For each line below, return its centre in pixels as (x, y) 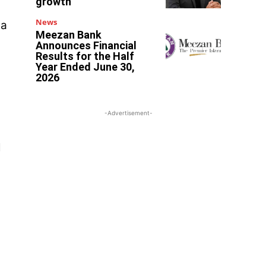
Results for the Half (85, 56)
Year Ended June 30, (85, 66)
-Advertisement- (128, 113)
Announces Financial (86, 45)
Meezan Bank (69, 34)
